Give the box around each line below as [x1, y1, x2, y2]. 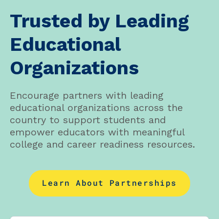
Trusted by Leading [10, 10, 189, 32]
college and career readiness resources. [10, 138, 195, 151]
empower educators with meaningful [10, 126, 184, 138]
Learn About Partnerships [42, 178, 177, 188]
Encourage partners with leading [10, 89, 163, 102]
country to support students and [10, 114, 166, 126]
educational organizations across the [10, 102, 183, 114]
